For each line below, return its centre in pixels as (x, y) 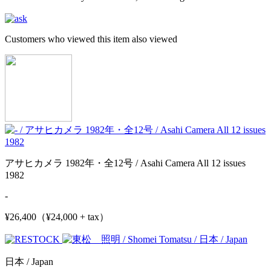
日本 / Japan (29, 261)
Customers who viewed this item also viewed (91, 39)
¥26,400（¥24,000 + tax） (57, 217)
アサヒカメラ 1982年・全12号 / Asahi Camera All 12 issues (125, 163)
